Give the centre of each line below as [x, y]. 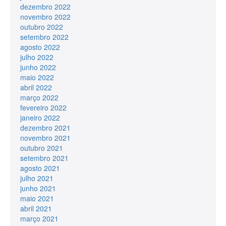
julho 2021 [37, 178]
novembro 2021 [45, 137]
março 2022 [39, 97]
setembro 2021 [44, 158]
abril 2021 [36, 208]
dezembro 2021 [45, 127]
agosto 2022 [40, 47]
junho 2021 [38, 188]
